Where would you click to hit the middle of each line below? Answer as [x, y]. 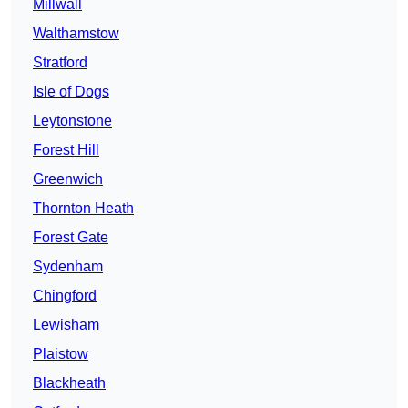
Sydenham [68, 267]
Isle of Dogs [71, 92]
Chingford [65, 296]
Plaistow [61, 354]
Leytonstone [72, 121]
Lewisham [66, 325]
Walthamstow [76, 34]
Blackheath [69, 383]
